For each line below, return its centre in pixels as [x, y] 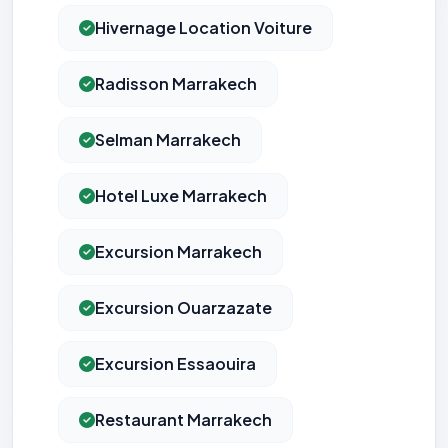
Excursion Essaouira [175, 364]
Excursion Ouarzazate [183, 308]
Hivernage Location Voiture [203, 28]
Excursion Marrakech [178, 252]
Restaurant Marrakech [183, 420]
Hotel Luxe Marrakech [181, 196]
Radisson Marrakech [176, 84]
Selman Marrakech [168, 140]
